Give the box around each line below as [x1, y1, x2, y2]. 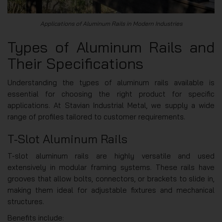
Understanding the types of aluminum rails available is [7, 77, 215, 87]
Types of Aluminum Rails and [7, 37, 215, 56]
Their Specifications [7, 54, 143, 73]
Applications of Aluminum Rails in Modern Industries [40, 19, 182, 27]
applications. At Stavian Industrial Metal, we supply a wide [7, 100, 215, 110]
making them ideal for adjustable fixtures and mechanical [7, 185, 215, 195]
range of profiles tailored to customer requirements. [7, 111, 185, 121]
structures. [7, 196, 44, 206]
